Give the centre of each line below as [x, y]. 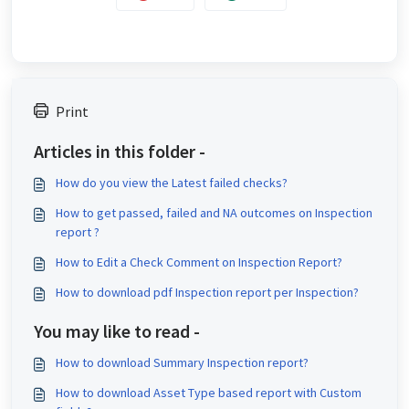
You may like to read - [117, 331]
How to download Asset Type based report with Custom [209, 393]
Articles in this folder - [120, 152]
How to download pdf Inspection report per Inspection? [207, 293]
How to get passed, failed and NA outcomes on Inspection [214, 213]
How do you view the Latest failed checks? [172, 183]
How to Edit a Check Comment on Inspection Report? [199, 262]
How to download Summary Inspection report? [182, 363]
